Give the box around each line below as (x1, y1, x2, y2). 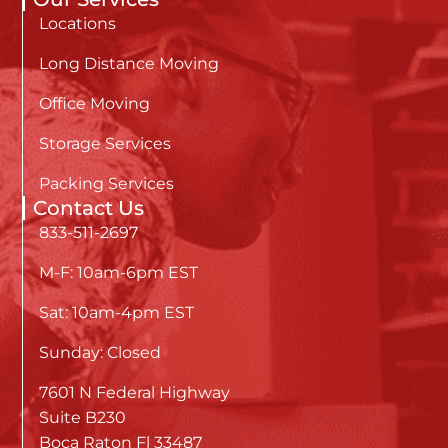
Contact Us (33, 195, 145, 220)
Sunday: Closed (39, 342, 162, 362)
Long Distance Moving (39, 53, 220, 73)
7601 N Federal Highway (39, 382, 231, 402)
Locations (39, 13, 117, 33)
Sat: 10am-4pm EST (39, 302, 195, 322)
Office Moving (39, 93, 151, 113)
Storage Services (39, 133, 172, 153)
